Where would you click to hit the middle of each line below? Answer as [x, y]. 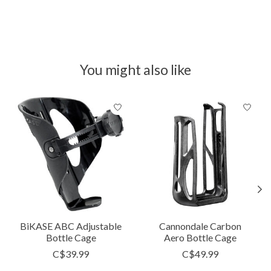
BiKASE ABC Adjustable [71, 226]
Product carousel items [60, 102]
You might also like [135, 70]
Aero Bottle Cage [200, 238]
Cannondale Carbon [200, 226]
